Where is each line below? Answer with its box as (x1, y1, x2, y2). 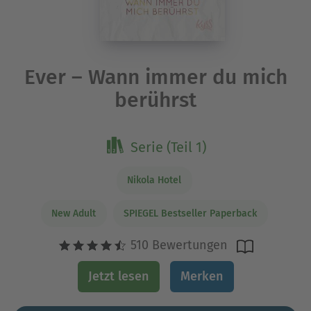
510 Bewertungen (127, 237, 228, 253)
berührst (115, 87, 196, 113)
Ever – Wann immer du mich (24, 65, 287, 90)
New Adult (51, 207, 96, 219)
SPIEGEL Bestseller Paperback (124, 207, 257, 219)
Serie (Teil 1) (131, 139, 206, 156)
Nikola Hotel (127, 174, 181, 187)
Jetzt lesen (88, 269, 149, 285)
